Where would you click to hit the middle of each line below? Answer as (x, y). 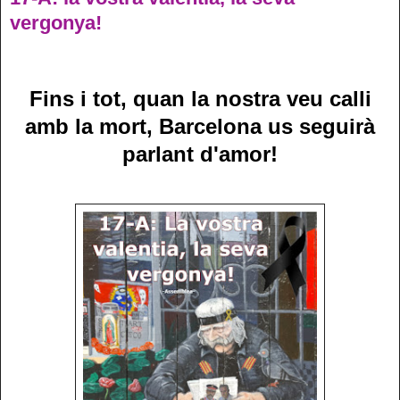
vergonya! (56, 23)
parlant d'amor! (200, 154)
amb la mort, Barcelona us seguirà (200, 126)
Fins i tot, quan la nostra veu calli (200, 98)
